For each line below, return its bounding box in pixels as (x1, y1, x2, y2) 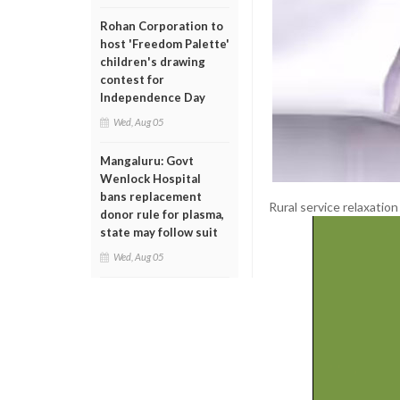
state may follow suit (100, 225, 218, 239)
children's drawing (100, 54, 205, 69)
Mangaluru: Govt (100, 154, 194, 168)
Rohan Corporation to (100, 19, 223, 33)
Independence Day (100, 90, 205, 104)
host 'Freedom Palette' (100, 37, 229, 51)
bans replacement (100, 189, 202, 204)
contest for (100, 72, 164, 87)
